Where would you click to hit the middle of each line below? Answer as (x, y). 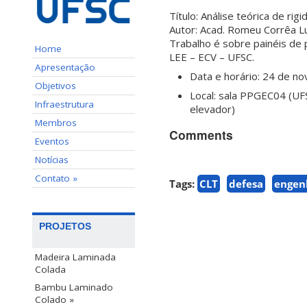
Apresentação (65, 67)
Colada (50, 269)
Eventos (52, 141)
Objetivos (56, 85)
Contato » (56, 178)
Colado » (54, 299)
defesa (246, 184)
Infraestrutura (64, 104)
